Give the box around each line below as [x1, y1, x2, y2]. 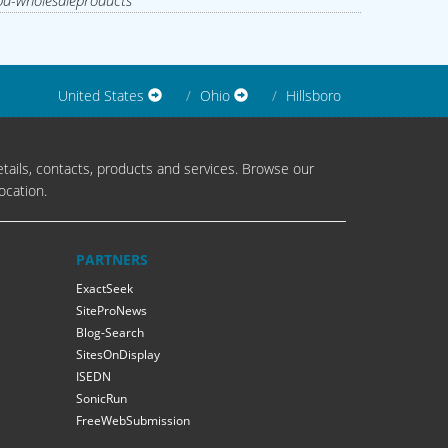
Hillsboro [286, 86, 341, 106]
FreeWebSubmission [76, 412, 190, 430]
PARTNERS [76, 250, 148, 270]
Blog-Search [76, 324, 144, 342]
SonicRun [76, 390, 127, 408]
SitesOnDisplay [76, 346, 160, 364]
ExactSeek [76, 280, 133, 298]
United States [58, 86, 148, 106]
